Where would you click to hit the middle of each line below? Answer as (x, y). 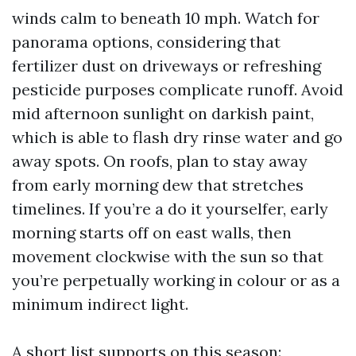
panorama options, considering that (146, 42)
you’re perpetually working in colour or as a (176, 280)
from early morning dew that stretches (158, 185)
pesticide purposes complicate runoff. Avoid (178, 89)
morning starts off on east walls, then (152, 232)
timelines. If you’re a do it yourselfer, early (170, 209)
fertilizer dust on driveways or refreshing (166, 66)
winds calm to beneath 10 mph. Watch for (166, 18)
